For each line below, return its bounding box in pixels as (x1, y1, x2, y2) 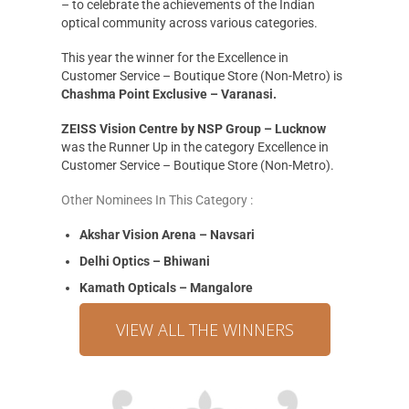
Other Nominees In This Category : (60, 192, 253, 207)
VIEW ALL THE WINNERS (115, 318, 294, 341)
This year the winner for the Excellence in (60, 50, 288, 66)
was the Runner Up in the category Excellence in (60, 140, 329, 155)
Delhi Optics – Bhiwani (79, 253, 210, 268)
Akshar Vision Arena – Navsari (79, 226, 255, 242)
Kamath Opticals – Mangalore (79, 279, 253, 295)
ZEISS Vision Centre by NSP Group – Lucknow (60, 121, 326, 137)
